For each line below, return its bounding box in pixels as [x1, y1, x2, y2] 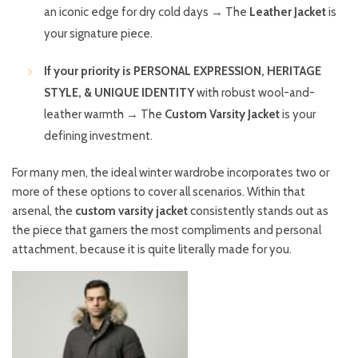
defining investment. [44, 129, 153, 144]
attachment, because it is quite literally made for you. [12, 242, 292, 257]
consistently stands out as [188, 204, 328, 219]
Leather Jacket [249, 5, 326, 20]
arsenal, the [12, 204, 75, 219]
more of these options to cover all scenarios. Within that [12, 185, 305, 200]
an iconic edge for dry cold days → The [44, 5, 249, 20]
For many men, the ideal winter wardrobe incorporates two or [12, 165, 329, 181]
